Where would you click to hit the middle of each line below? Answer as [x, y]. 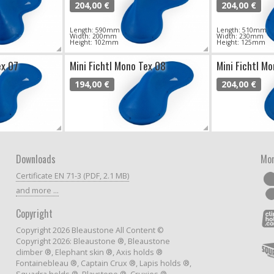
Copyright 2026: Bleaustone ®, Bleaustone [93, 241]
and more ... [37, 190]
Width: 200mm [93, 36]
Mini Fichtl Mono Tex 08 [118, 65]
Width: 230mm [240, 36]
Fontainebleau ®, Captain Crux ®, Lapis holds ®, [104, 263]
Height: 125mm [241, 42]
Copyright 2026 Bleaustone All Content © [90, 230]
